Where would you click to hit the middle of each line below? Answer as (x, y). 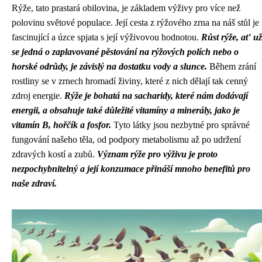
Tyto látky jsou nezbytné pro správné (180, 125)
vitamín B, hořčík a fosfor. (61, 125)
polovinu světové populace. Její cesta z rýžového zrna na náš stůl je (135, 23)
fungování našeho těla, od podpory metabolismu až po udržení (126, 139)
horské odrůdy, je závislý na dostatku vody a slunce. (109, 66)
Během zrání (232, 66)
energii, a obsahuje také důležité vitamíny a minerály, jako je (126, 110)
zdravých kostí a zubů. (54, 154)
